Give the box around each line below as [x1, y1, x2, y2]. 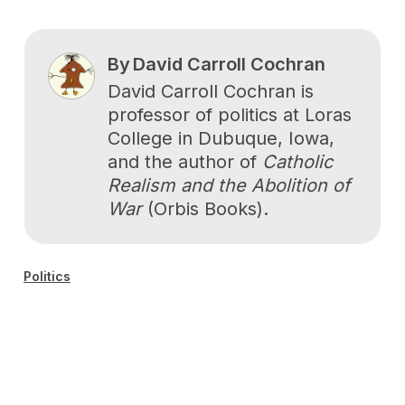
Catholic [261, 151, 333, 174]
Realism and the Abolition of [107, 174, 350, 197]
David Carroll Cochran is [107, 80, 314, 103]
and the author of [107, 151, 262, 174]
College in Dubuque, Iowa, [107, 127, 334, 150]
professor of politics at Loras [107, 104, 352, 127]
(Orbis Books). [141, 198, 268, 221]
